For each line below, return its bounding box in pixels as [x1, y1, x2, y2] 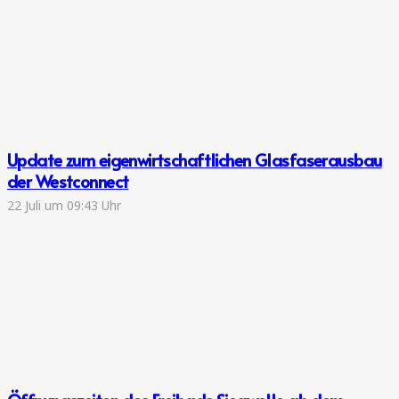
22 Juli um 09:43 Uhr [7, 196, 121, 214]
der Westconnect [7, 169, 129, 193]
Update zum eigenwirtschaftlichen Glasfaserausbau [7, 148, 382, 172]
